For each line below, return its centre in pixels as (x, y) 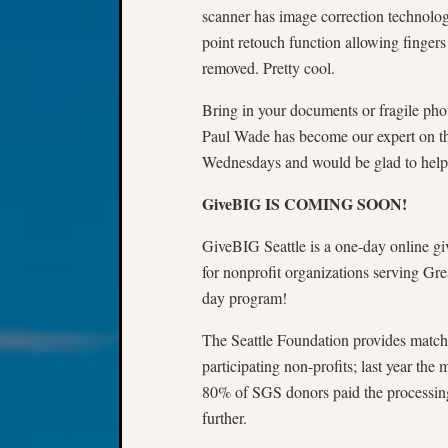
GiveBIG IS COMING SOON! (304, 203)
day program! (244, 297)
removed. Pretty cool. (268, 67)
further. (224, 417)
